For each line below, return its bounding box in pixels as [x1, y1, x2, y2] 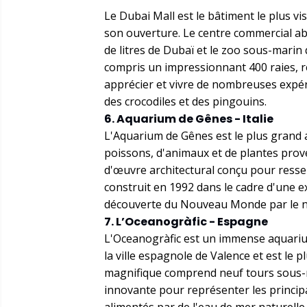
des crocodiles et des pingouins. [104, 94, 267, 109]
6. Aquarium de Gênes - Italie [104, 111, 273, 127]
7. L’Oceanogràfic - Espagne [104, 214, 268, 230]
